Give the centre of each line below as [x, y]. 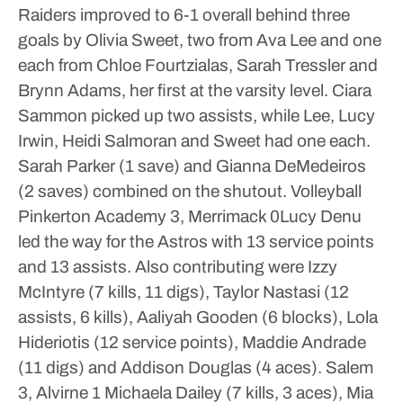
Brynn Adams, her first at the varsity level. [173, 90]
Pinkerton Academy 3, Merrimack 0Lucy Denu [190, 216]
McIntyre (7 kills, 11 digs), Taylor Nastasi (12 [184, 292]
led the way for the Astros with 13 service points [196, 242]
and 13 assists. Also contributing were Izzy [178, 267]
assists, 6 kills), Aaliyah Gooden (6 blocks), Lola [198, 317]
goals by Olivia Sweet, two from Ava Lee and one [200, 40]
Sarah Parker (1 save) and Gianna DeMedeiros [192, 166]
